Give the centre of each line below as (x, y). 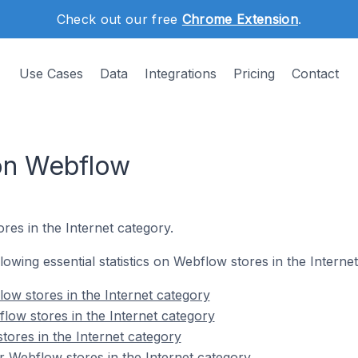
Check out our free (119, 19)
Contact (315, 74)
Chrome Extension (240, 19)
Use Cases (51, 74)
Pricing (254, 74)
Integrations (181, 74)
